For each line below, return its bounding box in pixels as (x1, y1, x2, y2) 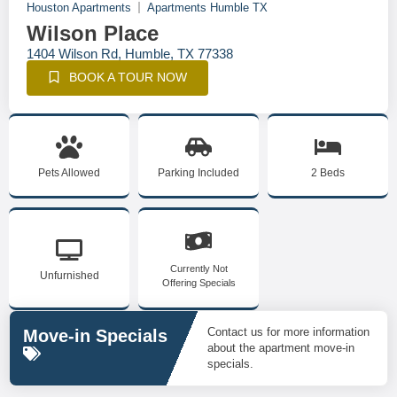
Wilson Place (27, 21, 159, 45)
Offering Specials (161, 277, 236, 288)
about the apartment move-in (207, 341, 354, 354)
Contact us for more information (207, 325, 370, 339)
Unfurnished (39, 269, 99, 282)
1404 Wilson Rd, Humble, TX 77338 (27, 46, 233, 61)
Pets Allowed (38, 167, 100, 179)
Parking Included (158, 167, 239, 179)
